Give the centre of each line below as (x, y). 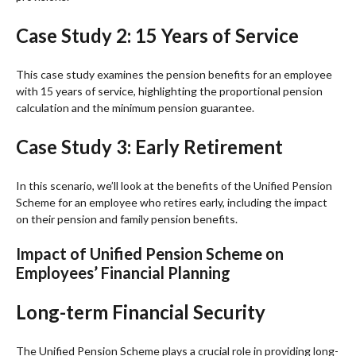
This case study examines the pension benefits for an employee (174, 74)
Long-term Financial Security (141, 311)
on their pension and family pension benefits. (127, 219)
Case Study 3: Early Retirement (149, 146)
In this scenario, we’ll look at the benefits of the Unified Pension (174, 185)
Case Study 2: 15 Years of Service (157, 35)
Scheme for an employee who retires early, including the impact (172, 202)
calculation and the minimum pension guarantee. (135, 107)
